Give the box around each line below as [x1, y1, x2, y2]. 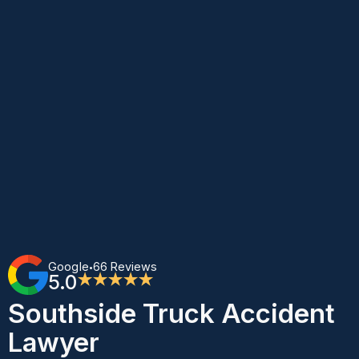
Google [47, 260, 90, 274]
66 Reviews [93, 260, 158, 274]
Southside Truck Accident [7, 296, 335, 329]
